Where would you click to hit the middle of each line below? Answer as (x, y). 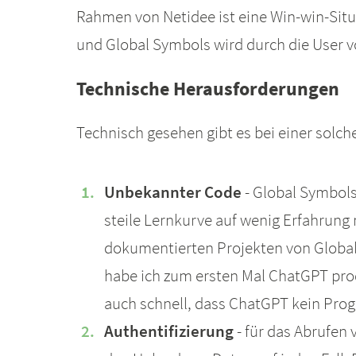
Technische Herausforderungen (207, 89)
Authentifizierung (168, 331)
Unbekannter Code (172, 192)
